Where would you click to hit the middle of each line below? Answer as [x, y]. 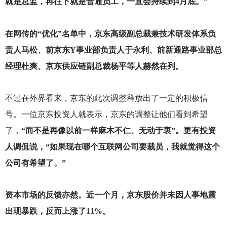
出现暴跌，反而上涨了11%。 [58, 211]
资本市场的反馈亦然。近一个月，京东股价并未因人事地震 [110, 195]
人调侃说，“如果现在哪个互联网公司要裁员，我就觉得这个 [112, 146]
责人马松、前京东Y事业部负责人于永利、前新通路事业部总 [113, 50]
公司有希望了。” [35, 163]
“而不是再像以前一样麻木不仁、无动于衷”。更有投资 [118, 130]
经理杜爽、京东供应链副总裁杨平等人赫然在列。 [94, 66]
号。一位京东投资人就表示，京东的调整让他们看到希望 [106, 114]
